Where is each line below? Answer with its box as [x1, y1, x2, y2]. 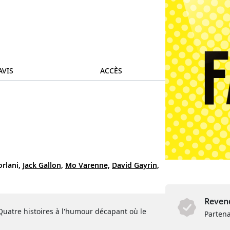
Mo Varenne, [65, 160, 110, 170]
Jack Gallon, [23, 160, 63, 170]
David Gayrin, [112, 160, 159, 170]
